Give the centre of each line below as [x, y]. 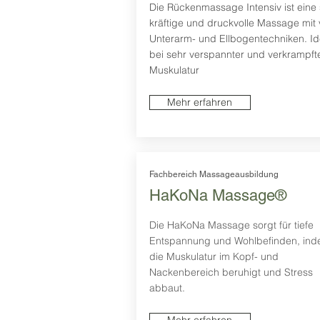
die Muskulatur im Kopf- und [214, 257]
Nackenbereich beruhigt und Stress [231, 272]
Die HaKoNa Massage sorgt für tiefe [231, 225]
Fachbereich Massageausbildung [214, 175]
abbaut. [167, 288]
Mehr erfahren [200, 102]
